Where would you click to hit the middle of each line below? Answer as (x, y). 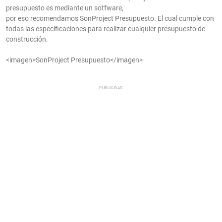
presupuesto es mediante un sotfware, (65, 8)
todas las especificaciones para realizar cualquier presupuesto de (106, 29)
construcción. (27, 39)
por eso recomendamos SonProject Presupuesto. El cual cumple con (110, 19)
